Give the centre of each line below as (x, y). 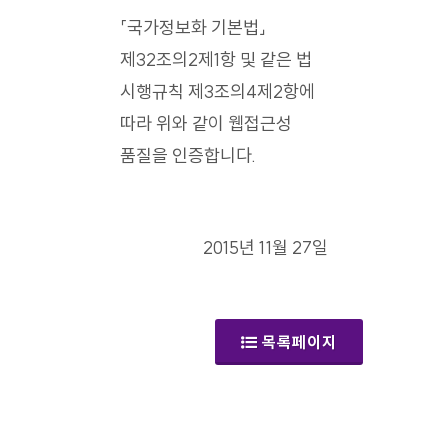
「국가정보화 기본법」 (193, 28)
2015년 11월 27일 (265, 248)
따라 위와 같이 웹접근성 (206, 124)
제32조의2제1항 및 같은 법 (216, 60)
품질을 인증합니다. (188, 156)
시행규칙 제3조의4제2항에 (217, 92)
